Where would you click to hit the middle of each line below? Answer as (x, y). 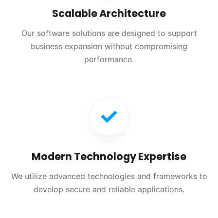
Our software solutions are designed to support (109, 33)
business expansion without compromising (109, 46)
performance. (109, 59)
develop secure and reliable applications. (109, 189)
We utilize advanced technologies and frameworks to (109, 176)
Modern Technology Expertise (109, 156)
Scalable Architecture (109, 13)
